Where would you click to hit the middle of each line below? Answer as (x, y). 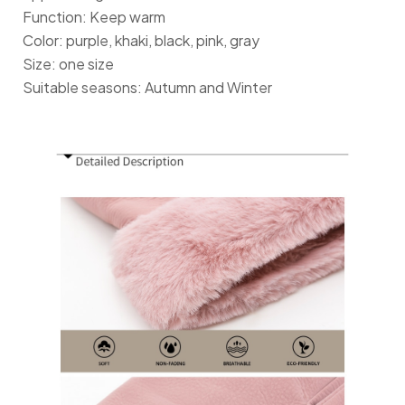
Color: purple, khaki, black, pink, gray (141, 41)
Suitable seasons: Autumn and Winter (147, 88)
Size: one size (68, 64)
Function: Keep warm (94, 17)
